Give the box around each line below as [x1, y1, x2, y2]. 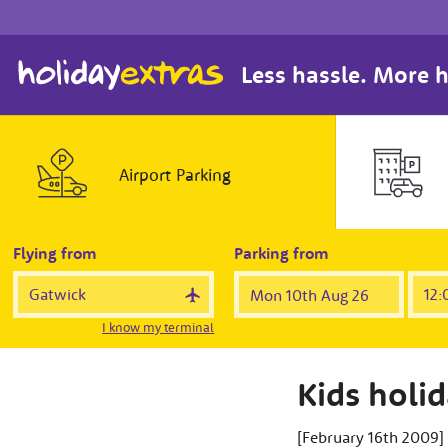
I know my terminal [102, 319, 215, 336]
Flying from [13, 243, 97, 263]
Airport [118, 163, 176, 186]
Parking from [234, 243, 330, 263]
